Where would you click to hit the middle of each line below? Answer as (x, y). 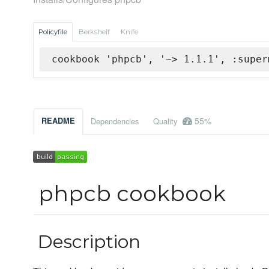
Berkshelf (94, 32)
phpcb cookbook (129, 194)
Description (87, 242)
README (58, 121)
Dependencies (115, 121)
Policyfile (53, 32)
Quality (166, 121)
